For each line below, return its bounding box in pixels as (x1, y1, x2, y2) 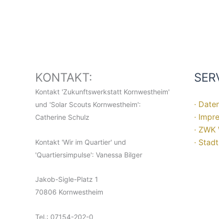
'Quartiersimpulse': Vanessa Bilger (35, 150, 142, 159)
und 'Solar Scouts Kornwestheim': (35, 100, 141, 109)
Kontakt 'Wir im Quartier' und (35, 137, 126, 146)
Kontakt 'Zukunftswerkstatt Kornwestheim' (35, 88, 170, 96)
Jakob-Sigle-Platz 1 (35, 175, 98, 183)
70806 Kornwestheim (35, 188, 103, 196)
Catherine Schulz (35, 113, 89, 121)
